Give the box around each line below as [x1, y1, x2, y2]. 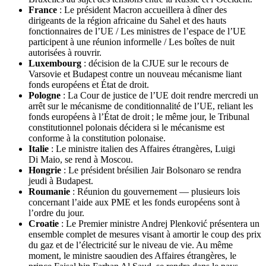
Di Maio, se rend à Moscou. [28, 154, 133, 165]
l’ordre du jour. [28, 208, 84, 218]
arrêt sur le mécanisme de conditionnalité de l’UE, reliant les [28, 101, 253, 112]
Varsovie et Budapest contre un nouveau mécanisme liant [28, 69, 242, 80]
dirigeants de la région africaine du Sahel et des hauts [28, 15, 226, 26]
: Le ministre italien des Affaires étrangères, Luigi [49, 144, 235, 154]
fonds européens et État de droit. [28, 80, 149, 90]
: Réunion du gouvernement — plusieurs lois [70, 186, 240, 197]
